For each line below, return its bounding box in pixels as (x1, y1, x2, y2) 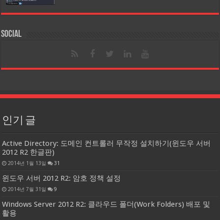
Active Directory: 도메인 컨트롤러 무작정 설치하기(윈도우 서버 (2, 139, 211, 148)
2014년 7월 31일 (8, 186, 47, 192)
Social (1, 29, 22, 40)
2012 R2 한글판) (2, 148, 55, 157)
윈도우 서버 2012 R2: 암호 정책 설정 (2, 174, 121, 183)
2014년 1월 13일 (8, 160, 47, 166)
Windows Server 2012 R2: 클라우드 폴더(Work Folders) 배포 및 (2, 200, 211, 209)
